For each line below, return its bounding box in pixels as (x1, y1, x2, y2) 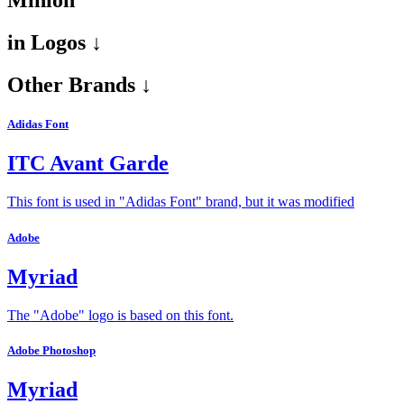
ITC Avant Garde (7, 151, 169, 176)
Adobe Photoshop (7, 343, 96, 357)
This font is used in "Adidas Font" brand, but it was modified (7, 194, 354, 210)
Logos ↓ (25, 31, 102, 55)
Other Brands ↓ (7, 73, 151, 97)
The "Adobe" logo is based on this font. (7, 307, 234, 323)
